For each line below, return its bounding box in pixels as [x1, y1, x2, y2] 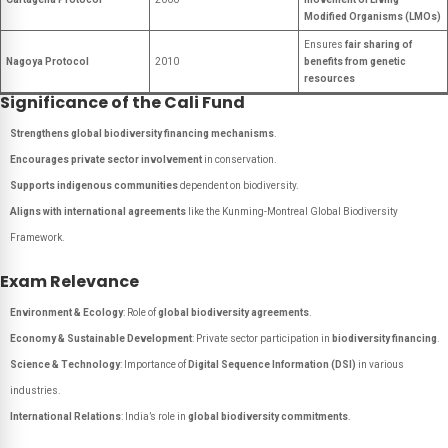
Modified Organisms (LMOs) [304, 11, 441, 22]
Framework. [10, 232, 65, 243]
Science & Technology [10, 359, 120, 370]
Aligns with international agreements [10, 206, 186, 217]
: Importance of [120, 359, 188, 370]
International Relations [10, 411, 121, 422]
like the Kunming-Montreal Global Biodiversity [186, 206, 398, 217]
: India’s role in [121, 411, 188, 422]
